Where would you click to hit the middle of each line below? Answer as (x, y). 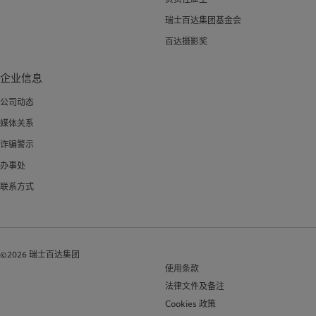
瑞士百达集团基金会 (203, 20)
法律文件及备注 (195, 286)
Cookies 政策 (190, 303)
